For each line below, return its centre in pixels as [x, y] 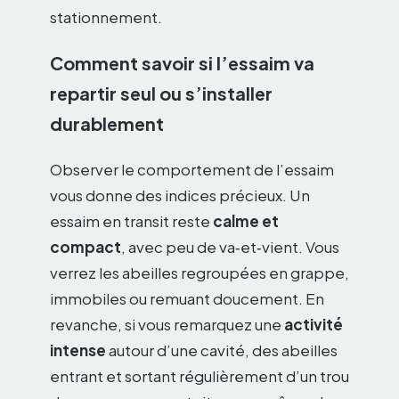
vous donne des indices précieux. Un [180, 195]
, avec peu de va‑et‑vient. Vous [230, 247]
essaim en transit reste [131, 221]
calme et [246, 221]
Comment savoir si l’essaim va [182, 63]
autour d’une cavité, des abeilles [222, 350]
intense [78, 350]
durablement [107, 124]
